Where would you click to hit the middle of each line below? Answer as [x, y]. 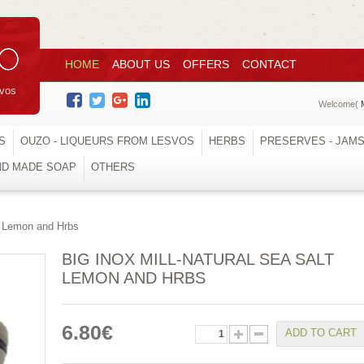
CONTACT [269, 64]
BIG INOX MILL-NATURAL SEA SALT [198, 259]
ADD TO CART [321, 333]
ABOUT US [141, 64]
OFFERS [206, 64]
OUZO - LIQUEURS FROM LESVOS [107, 141]
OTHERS [113, 167]
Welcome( [340, 104]
